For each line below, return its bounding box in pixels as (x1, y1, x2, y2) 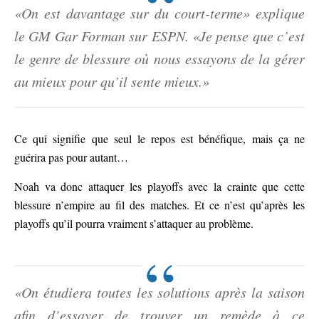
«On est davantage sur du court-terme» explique (14, 4, 305, 22)
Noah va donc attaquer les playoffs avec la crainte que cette (14, 179, 305, 194)
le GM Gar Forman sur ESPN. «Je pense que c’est (14, 26, 305, 45)
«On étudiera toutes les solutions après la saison (14, 283, 305, 301)
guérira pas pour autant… (14, 150, 128, 164)
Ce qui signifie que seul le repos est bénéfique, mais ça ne (14, 131, 305, 146)
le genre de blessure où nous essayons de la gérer (14, 49, 305, 68)
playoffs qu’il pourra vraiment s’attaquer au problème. (14, 216, 253, 231)
